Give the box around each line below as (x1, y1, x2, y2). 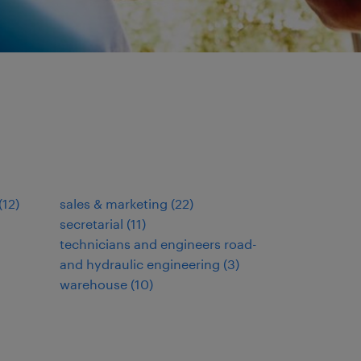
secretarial (60, 216, 123, 231)
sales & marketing (60, 196, 168, 211)
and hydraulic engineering (60, 256, 220, 272)
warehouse (60, 276, 127, 292)
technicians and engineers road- (60, 236, 160, 251)
